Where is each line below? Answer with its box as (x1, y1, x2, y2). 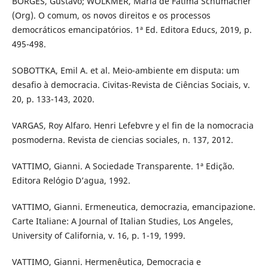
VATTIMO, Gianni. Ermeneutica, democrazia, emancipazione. (11, 201, 255, 213)
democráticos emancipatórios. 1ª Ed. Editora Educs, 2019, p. (11, 24, 252, 36)
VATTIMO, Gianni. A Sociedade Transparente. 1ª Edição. (11, 160, 234, 172)
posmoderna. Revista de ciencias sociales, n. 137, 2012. (11, 134, 233, 146)
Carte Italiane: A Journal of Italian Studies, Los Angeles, (11, 215, 233, 227)
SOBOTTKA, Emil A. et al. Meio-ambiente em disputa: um (11, 65, 239, 77)
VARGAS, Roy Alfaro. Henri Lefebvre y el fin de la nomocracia (11, 120, 254, 132)
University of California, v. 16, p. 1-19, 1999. (11, 230, 185, 242)
